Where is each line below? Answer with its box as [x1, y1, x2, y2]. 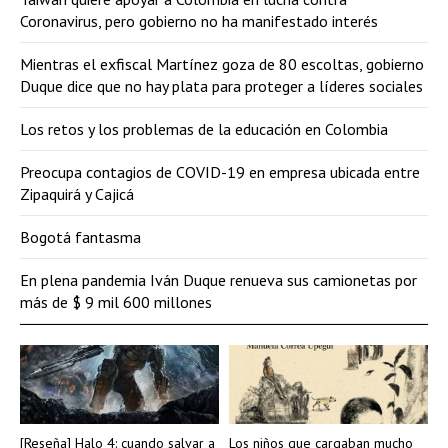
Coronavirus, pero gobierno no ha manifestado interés [20, 10, 378, 31]
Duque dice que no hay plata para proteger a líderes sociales [20, 75, 423, 96]
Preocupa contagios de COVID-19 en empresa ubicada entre [20, 161, 420, 182]
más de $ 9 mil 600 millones [20, 291, 212, 312]
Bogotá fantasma [20, 226, 141, 247]
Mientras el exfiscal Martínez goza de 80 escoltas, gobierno [20, 53, 424, 74]
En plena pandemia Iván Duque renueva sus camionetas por [20, 269, 417, 290]
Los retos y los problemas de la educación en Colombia [20, 118, 388, 139]
